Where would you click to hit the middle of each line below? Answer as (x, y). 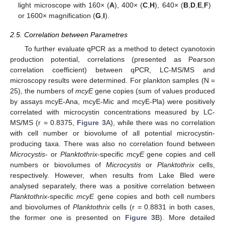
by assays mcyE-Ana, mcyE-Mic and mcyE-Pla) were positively (113, 101)
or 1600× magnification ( (57, 15)
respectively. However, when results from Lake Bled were (113, 175)
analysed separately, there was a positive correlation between (113, 186)
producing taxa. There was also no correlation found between (113, 144)
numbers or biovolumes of (58, 165)
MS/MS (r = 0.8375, (44, 123)
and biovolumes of (41, 207)
